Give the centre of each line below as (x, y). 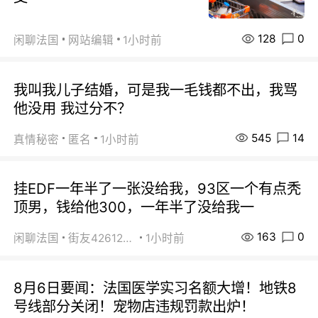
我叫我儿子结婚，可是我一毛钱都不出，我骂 (156, 89)
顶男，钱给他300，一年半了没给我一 (134, 207)
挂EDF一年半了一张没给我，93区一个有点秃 (158, 189)
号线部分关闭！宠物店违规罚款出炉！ (135, 307)
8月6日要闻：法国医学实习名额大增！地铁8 (155, 288)
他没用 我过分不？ (73, 108)
